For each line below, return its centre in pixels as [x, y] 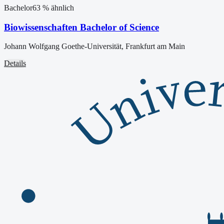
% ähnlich [57, 8]
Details [15, 63]
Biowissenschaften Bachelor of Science [81, 27]
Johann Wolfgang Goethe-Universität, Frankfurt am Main [94, 46]
